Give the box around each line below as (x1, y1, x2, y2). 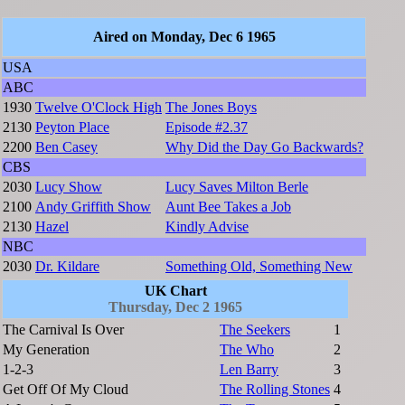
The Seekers (220, 321, 290, 337)
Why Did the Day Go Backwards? (165, 138, 363, 155)
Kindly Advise (165, 218, 249, 234)
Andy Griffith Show (35, 198, 151, 214)
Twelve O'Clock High (35, 99, 162, 115)
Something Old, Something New (165, 258, 353, 274)
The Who (220, 341, 274, 357)
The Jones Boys (165, 99, 257, 115)
